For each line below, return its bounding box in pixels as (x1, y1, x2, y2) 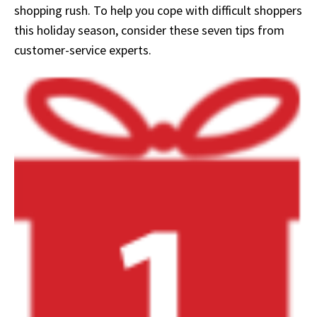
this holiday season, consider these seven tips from (14, 22, 284, 39)
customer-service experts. (14, 42, 151, 59)
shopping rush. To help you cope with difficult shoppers (14, 2, 302, 19)
